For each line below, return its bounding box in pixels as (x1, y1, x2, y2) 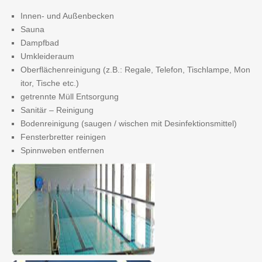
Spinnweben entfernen (20, 146, 104, 155)
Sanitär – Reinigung (20, 105, 94, 115)
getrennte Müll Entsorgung (20, 92, 119, 101)
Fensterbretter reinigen (20, 132, 106, 142)
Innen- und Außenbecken (20, 11, 114, 20)
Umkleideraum (20, 51, 74, 61)
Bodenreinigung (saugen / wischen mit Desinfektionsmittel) (20, 119, 237, 128)
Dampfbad (20, 38, 59, 47)
